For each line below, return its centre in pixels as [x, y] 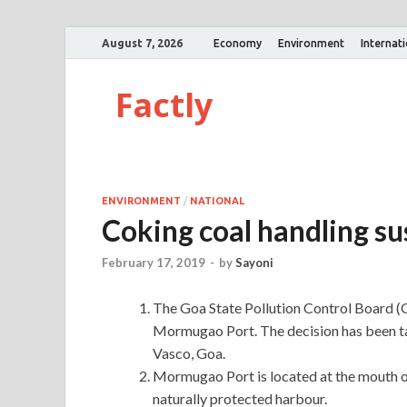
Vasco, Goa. [189, 353]
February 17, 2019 [154, 263]
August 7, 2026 [142, 43]
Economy [238, 43]
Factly [164, 105]
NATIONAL [217, 201]
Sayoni [254, 263]
